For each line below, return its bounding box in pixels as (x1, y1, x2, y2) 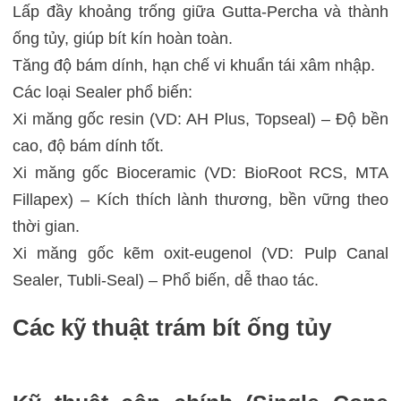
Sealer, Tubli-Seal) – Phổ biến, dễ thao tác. (12, 271, 319, 290)
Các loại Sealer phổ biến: (12, 83, 192, 102)
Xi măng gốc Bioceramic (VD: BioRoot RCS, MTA (12, 164, 389, 183)
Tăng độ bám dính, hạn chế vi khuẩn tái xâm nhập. (12, 56, 375, 75)
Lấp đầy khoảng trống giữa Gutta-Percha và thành (12, 3, 389, 21)
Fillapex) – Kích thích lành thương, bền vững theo (12, 191, 389, 209)
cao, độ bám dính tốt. (12, 137, 164, 156)
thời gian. (12, 218, 80, 236)
